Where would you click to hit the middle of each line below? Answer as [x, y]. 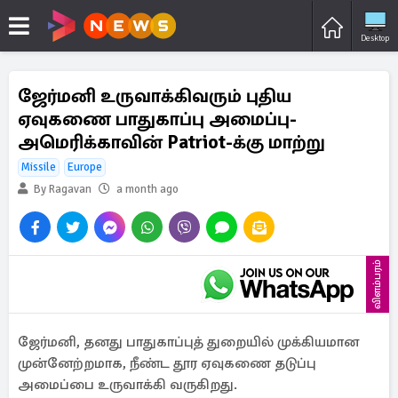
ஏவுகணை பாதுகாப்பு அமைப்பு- [157, 119]
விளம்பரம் [377, 284]
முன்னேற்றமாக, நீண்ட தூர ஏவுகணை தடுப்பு [167, 363]
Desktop [375, 38]
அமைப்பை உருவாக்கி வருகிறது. [127, 385]
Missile [39, 167]
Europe [85, 167]
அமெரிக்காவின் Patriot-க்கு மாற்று [171, 142]
